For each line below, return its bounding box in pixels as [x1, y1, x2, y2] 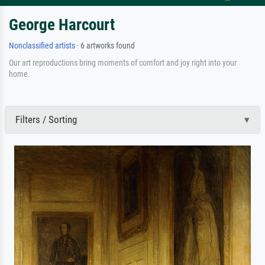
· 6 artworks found [75, 40, 135, 51]
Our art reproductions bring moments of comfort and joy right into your [9, 57, 237, 67]
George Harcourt [9, 15, 115, 34]
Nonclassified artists [9, 40, 75, 51]
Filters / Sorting [15, 113, 77, 125]
